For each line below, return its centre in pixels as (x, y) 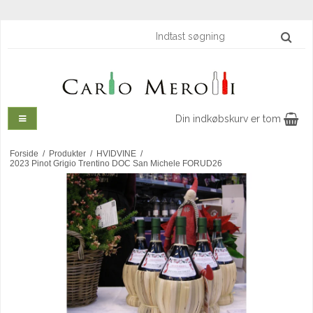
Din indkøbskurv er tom (229, 119)
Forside (24, 154)
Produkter (67, 154)
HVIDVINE (116, 154)
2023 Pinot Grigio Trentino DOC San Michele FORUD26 (116, 164)
